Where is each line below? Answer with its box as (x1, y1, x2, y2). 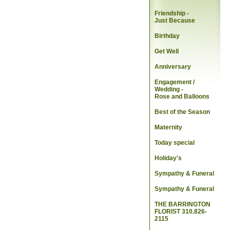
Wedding (155, 86, 181, 93)
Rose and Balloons (155, 93, 209, 101)
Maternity (155, 124, 182, 131)
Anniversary (155, 63, 191, 71)
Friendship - (155, 10, 189, 17)
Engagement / (155, 79, 195, 86)
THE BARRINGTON (155, 201, 210, 208)
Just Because (155, 17, 195, 25)
